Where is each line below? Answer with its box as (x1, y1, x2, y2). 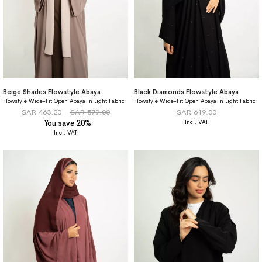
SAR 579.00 (70, 107, 110, 117)
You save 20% (44, 118, 91, 128)
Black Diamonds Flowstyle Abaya (134, 87, 239, 96)
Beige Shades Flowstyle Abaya (3, 87, 101, 96)
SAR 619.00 (177, 107, 216, 117)
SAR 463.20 (21, 107, 61, 117)
